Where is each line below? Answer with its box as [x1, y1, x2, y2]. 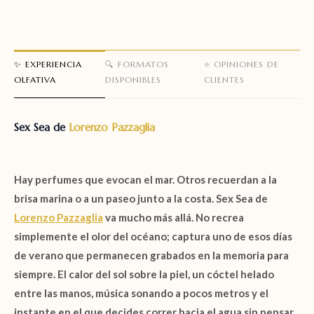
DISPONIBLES [105, 74, 162, 85]
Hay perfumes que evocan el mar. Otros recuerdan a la [14, 172, 277, 186]
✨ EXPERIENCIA [14, 58, 82, 69]
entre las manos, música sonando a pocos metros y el [14, 286, 268, 299]
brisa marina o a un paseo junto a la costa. [14, 191, 216, 205]
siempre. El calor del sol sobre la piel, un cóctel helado [14, 267, 274, 280]
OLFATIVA [14, 74, 56, 85]
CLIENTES [204, 74, 245, 85]
